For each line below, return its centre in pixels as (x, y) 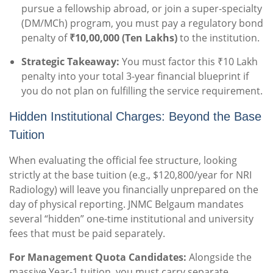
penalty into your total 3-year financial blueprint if (135, 76)
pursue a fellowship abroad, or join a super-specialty (142, 9)
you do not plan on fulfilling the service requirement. (142, 91)
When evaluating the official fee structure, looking (123, 161)
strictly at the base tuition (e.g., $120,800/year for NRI (130, 175)
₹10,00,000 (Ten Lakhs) (123, 38)
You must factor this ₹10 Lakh (189, 62)
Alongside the (219, 257)
